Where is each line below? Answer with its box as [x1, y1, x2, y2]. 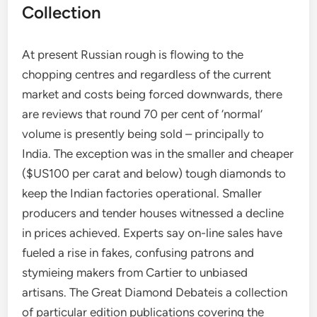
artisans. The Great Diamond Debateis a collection [22, 285, 288, 299]
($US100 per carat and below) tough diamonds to [22, 166, 287, 180]
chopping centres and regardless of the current [22, 67, 272, 81]
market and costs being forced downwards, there [22, 87, 283, 101]
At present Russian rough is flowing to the [22, 47, 244, 62]
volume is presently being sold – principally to [22, 127, 265, 141]
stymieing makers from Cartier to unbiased [22, 265, 248, 279]
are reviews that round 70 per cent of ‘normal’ [22, 107, 263, 121]
